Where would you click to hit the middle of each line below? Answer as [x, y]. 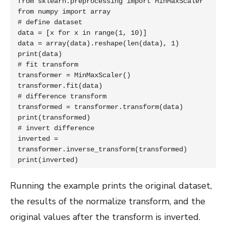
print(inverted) [48, 160]
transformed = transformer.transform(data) [100, 107]
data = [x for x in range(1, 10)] [82, 33]
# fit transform [48, 64]
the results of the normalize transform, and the [108, 201]
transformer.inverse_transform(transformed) [102, 149]
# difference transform [62, 96]
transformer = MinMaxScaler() [74, 75]
